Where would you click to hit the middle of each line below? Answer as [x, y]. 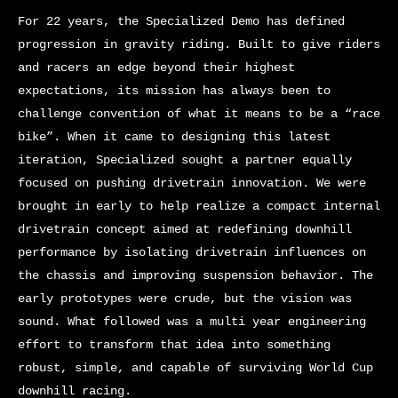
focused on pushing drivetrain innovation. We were [192, 183]
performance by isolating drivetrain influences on [192, 253]
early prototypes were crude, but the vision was [185, 299]
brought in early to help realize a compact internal [199, 207]
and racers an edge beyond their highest [156, 68]
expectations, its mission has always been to [174, 91]
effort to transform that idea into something [174, 345]
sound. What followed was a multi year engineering [192, 322]
